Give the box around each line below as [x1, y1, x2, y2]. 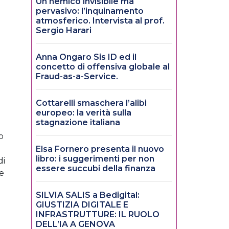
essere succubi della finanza [36, 164, 155, 174]
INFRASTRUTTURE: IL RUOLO [36, 210, 159, 220]
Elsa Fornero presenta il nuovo [36, 144, 164, 154]
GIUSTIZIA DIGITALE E [36, 200, 128, 210]
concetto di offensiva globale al [36, 62, 170, 72]
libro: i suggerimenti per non [36, 154, 154, 164]
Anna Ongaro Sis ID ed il [36, 52, 136, 62]
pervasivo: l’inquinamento [36, 6, 144, 16]
